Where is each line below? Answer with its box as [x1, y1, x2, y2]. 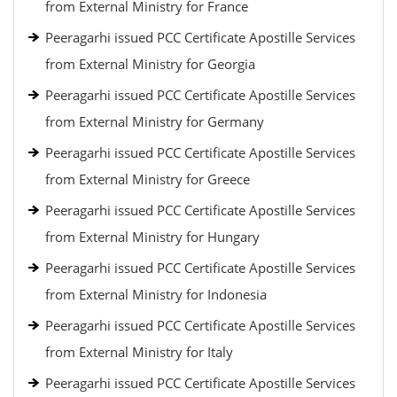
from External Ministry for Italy [45, 343, 233, 361]
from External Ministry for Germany [45, 113, 264, 130]
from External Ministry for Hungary [45, 228, 260, 245]
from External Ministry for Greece [45, 170, 250, 188]
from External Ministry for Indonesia [45, 285, 267, 303]
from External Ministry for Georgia [45, 55, 255, 73]
